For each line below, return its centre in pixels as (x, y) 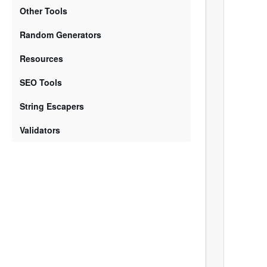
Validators (40, 130)
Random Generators (60, 35)
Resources (41, 58)
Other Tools (44, 11)
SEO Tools (41, 82)
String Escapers (52, 106)
